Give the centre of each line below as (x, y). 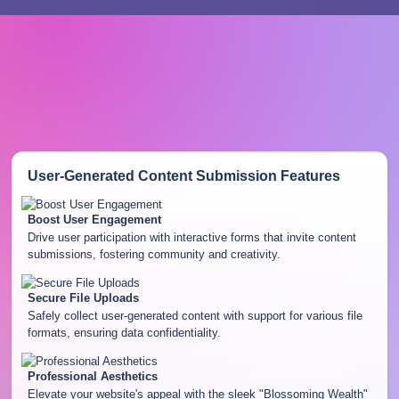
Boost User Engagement (94, 220)
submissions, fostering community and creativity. (154, 255)
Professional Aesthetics (92, 377)
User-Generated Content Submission (152, 176)
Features (308, 176)
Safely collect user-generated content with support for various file (195, 316)
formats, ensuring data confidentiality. (124, 333)
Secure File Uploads (83, 298)
